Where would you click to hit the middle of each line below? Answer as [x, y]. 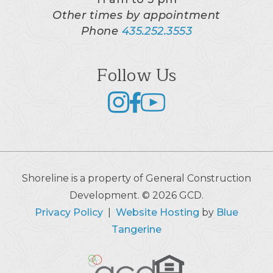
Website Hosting [158, 213]
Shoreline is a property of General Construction [136, 179]
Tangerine [136, 230]
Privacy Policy [69, 213]
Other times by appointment [136, 16]
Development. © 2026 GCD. [136, 196]
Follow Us [136, 76]
